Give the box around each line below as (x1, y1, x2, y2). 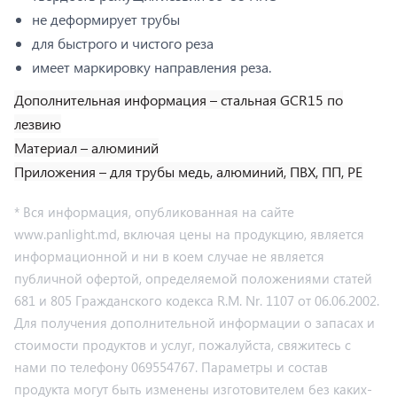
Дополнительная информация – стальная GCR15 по (14, 90, 343, 109)
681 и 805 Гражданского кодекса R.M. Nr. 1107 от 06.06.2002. (14, 291, 379, 309)
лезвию (14, 113, 61, 133)
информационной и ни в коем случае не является (14, 246, 324, 265)
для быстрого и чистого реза (32, 33, 214, 52)
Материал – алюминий (14, 137, 159, 157)
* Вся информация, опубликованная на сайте (14, 202, 294, 221)
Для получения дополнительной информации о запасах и (14, 313, 375, 331)
